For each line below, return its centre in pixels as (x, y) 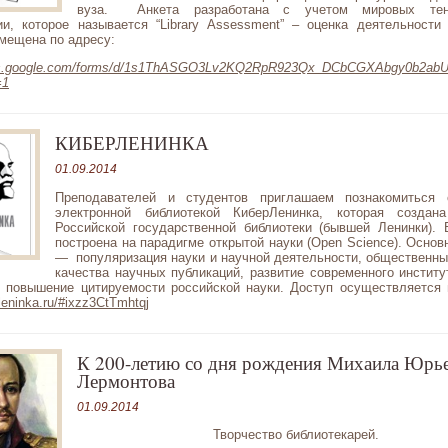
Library (180, 24)
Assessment (239, 24)
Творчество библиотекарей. (295, 434)
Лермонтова (126, 380)
